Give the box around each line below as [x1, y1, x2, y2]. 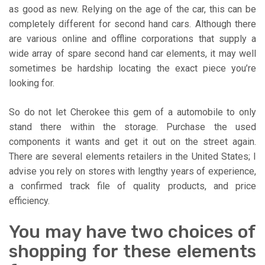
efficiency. [9, 195, 50, 206]
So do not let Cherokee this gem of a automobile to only [9, 106, 256, 118]
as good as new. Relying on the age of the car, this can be [9, 3, 256, 15]
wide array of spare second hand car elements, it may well [9, 47, 256, 59]
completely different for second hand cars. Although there [9, 18, 256, 30]
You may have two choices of [9, 221, 256, 243]
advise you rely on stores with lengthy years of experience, [9, 165, 256, 177]
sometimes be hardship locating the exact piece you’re [9, 62, 256, 74]
